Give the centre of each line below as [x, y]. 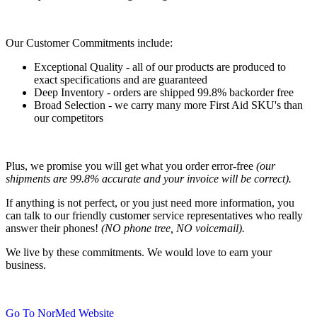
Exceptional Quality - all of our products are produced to [160, 67]
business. [26, 265]
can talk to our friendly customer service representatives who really [154, 215]
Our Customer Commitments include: [89, 42]
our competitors [69, 117]
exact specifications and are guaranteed [121, 79]
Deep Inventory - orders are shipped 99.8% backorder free [164, 92]
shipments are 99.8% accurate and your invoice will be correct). [149, 178]
